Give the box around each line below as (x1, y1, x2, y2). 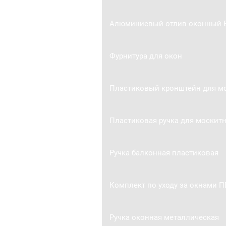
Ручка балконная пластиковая (109, 148, 218, 157)
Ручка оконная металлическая (109, 212, 219, 222)
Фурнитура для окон (109, 51, 182, 61)
